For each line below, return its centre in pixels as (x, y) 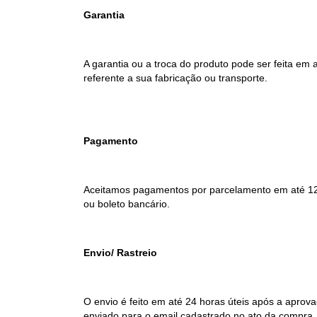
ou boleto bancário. (128, 203)
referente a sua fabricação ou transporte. (175, 77)
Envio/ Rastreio (120, 252)
